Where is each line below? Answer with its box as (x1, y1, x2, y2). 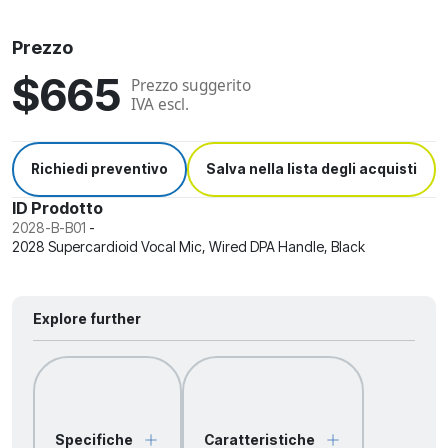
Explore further (33, 309, 141, 327)
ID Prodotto (12, 197, 103, 218)
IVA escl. (131, 93, 189, 115)
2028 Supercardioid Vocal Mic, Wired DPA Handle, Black (12, 237, 365, 255)
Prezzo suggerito (131, 74, 251, 96)
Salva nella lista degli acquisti (206, 160, 417, 177)
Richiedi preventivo (31, 160, 168, 177)
